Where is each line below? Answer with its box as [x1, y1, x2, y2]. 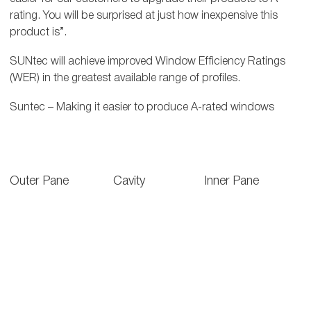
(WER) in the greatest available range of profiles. [9, 68, 240, 85]
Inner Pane [203, 170, 259, 188]
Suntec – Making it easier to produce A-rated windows [9, 97, 274, 114]
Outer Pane [9, 170, 69, 188]
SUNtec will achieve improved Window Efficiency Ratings [9, 51, 285, 68]
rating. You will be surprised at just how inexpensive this [9, 6, 278, 22]
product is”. [9, 22, 67, 39]
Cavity [112, 170, 145, 188]
